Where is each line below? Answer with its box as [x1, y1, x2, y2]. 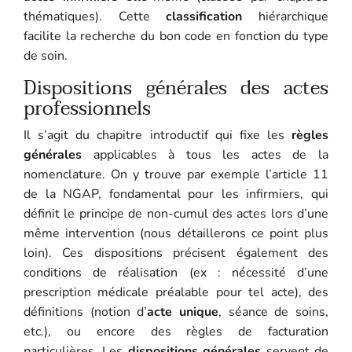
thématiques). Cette [23, 7, 167, 25]
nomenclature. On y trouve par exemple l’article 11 [23, 165, 329, 183]
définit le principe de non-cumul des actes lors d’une [23, 204, 329, 222]
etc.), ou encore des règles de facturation [23, 322, 329, 340]
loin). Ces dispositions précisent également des [23, 244, 329, 262]
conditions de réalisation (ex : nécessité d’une [23, 263, 329, 281]
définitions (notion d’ [23, 302, 148, 321]
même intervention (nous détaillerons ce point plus [23, 224, 329, 242]
